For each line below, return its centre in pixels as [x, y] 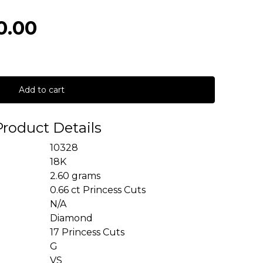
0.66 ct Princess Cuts [99, 190]
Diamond [73, 218]
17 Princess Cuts [88, 232]
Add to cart [42, 90]
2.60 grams [76, 176]
